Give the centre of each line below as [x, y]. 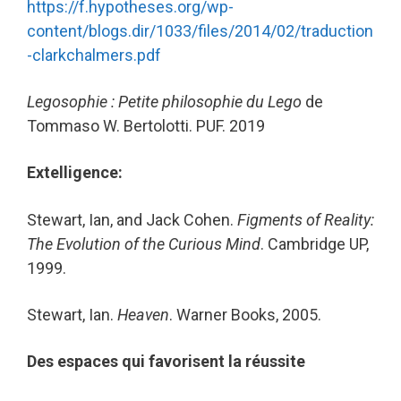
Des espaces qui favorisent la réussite [166, 361]
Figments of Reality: [306, 219]
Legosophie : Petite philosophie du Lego [166, 102]
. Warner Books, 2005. [245, 314]
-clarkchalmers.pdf [94, 55]
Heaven [143, 314]
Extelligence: [75, 173]
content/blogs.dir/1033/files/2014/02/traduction [200, 31]
